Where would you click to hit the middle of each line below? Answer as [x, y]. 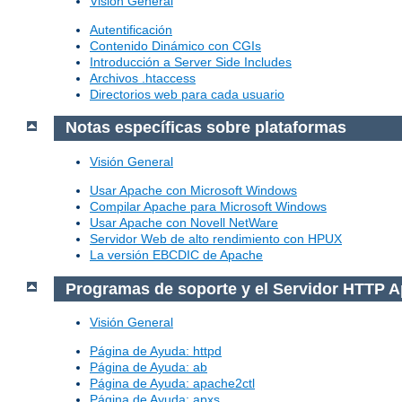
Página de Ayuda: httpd [156, 351]
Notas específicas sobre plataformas [205, 128]
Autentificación [131, 29]
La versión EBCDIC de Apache [176, 255]
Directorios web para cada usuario [187, 94]
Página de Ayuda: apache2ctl [172, 384]
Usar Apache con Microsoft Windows [193, 190]
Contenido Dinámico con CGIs [175, 45]
